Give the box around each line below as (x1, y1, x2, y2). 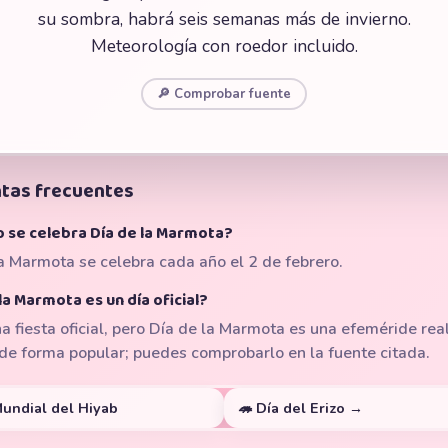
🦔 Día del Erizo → (238, 398, 363, 418)
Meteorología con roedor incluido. (90, 34, 358, 58)
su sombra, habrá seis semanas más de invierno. (37, 7, 411, 31)
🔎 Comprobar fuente (157, 85, 291, 103)
